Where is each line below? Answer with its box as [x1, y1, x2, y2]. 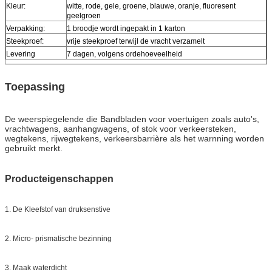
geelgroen [67, 11, 101, 20]
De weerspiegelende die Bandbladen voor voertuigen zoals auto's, [5, 114, 259, 124]
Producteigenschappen [5, 173, 114, 184]
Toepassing [5, 80, 65, 93]
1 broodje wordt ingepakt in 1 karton [67, 24, 185, 33]
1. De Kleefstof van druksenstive [5, 205, 110, 214]
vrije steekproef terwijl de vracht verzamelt [67, 36, 205, 46]
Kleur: [6, 1, 25, 10]
